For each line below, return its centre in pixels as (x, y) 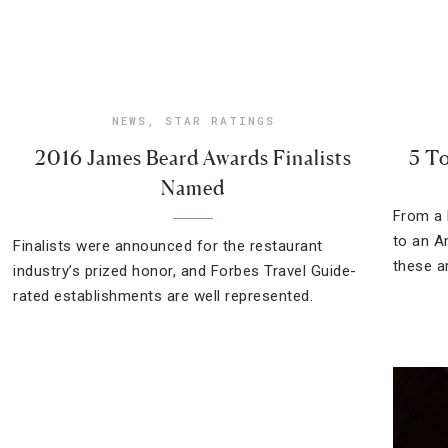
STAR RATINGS (219, 120)
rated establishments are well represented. (163, 296)
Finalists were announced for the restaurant (168, 246)
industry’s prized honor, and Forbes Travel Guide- (185, 271)
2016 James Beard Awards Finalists (193, 158)
